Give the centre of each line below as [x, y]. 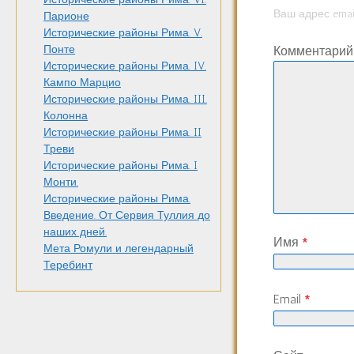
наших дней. [75, 232]
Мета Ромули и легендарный [119, 249]
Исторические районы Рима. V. [123, 33]
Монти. [61, 183]
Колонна [66, 116]
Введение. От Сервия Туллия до [127, 216]
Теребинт [68, 265]
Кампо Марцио [82, 83]
